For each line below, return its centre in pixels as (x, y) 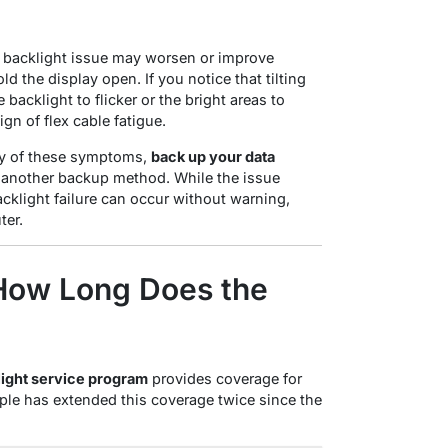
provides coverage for (225, 378)
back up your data (212, 156)
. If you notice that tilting (221, 78)
